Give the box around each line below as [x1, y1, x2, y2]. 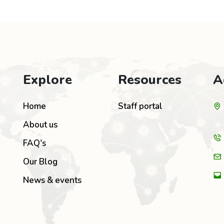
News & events [23, 174, 81, 186]
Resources [118, 71, 181, 89]
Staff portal [118, 100, 162, 112]
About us [23, 119, 57, 131]
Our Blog [23, 156, 57, 168]
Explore [23, 71, 72, 89]
